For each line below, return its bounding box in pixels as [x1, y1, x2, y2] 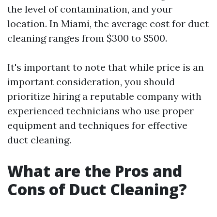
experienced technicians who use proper [7, 105, 194, 117]
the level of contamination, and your [7, 3, 172, 15]
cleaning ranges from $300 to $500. [7, 32, 167, 44]
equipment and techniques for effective [7, 119, 187, 131]
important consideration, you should [7, 76, 175, 88]
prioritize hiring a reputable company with [7, 90, 201, 102]
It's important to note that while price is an [7, 61, 204, 73]
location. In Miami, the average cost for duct [7, 17, 209, 30]
